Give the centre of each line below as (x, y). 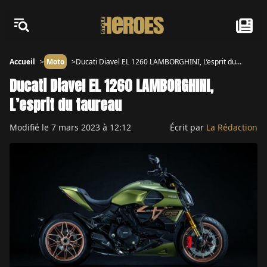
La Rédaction (232, 127)
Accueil (22, 62)
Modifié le (30, 127)
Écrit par (188, 127)
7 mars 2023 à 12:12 (91, 127)
